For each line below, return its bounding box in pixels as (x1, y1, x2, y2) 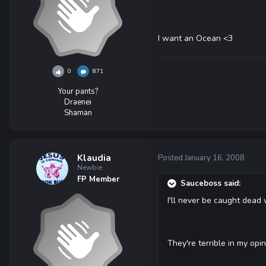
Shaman (64, 107, 92, 118)
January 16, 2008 (185, 153, 245, 163)
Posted (158, 153, 185, 163)
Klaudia (77, 152, 111, 164)
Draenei (64, 97, 91, 107)
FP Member (77, 174, 119, 185)
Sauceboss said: (180, 178, 240, 189)
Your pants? (58, 86, 98, 97)
